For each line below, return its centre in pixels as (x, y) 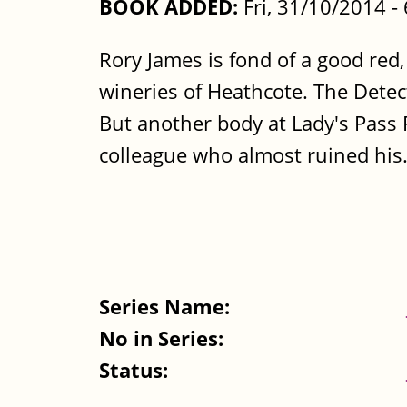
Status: (136, 370)
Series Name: (167, 306)
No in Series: (164, 338)
